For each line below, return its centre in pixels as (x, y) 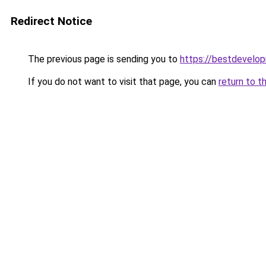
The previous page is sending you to (103, 59)
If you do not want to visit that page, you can (122, 82)
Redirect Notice (51, 21)
